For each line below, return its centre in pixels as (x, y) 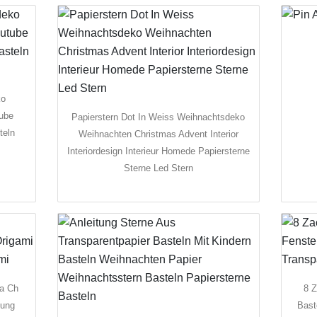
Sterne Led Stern (158, 168)
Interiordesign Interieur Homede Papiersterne (158, 151)
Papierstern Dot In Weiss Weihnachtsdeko (158, 117)
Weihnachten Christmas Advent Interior (158, 134)
